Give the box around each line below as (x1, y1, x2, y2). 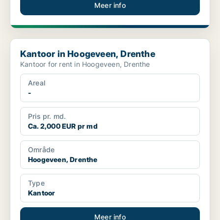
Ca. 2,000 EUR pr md (28, 122, 98, 131)
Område (28, 145, 55, 154)
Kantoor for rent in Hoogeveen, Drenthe (20, 60, 150, 69)
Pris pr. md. (28, 112, 66, 121)
